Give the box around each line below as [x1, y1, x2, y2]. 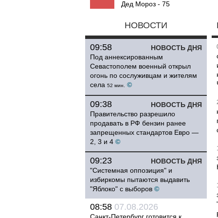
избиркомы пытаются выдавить [90, 176, 190, 183]
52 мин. [107, 83, 125, 88]
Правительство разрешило [90, 110, 175, 118]
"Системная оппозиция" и [90, 166, 172, 174]
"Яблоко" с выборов [90, 185, 152, 193]
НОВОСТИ [125, 20, 167, 30]
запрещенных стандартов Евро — [90, 128, 199, 136]
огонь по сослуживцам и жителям [90, 72, 197, 79]
